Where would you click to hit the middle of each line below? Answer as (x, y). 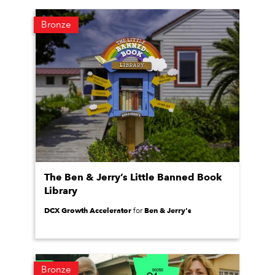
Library (61, 191)
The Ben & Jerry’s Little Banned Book (133, 177)
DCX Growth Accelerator (88, 210)
